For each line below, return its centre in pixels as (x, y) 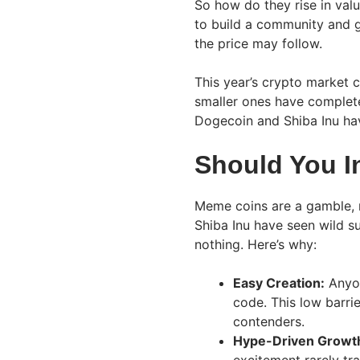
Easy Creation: (279, 282)
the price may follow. (258, 43)
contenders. (269, 321)
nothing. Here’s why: (256, 244)
